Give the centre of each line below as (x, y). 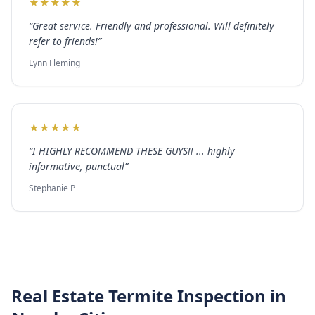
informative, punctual (77, 166)
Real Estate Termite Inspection (139, 296)
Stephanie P (52, 188)
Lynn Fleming (54, 63)
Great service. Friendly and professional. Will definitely (153, 26)
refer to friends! (63, 41)
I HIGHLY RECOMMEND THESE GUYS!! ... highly (134, 151)
